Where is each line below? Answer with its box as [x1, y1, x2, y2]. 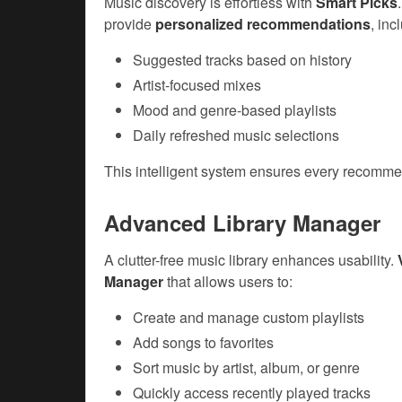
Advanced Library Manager [104, 207, 380, 239]
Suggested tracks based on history [133, 49, 352, 71]
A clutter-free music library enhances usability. [104, 249, 398, 271]
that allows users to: [163, 271, 293, 293]
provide [104, 13, 155, 35]
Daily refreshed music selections [133, 125, 339, 146]
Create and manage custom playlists [133, 307, 364, 328]
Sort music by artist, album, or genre [133, 357, 360, 379]
